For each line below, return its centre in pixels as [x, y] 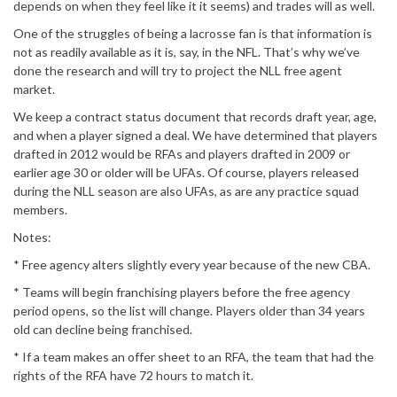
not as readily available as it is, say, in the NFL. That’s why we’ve [187, 52]
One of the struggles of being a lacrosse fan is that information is [193, 34]
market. [34, 90]
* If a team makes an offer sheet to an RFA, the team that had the [194, 357]
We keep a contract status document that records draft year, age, [195, 117]
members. [40, 210]
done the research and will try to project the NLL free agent [178, 71]
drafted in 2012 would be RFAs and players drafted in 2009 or [182, 154]
